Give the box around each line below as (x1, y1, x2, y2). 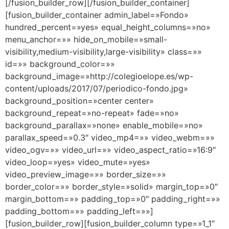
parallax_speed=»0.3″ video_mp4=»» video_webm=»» (5, 132, 215, 143)
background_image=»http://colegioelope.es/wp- (5, 71, 193, 82)
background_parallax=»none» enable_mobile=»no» (5, 120, 203, 131)
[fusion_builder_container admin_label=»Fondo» (5, 10, 189, 20)
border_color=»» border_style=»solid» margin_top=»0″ (5, 181, 218, 192)
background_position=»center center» (5, 96, 154, 106)
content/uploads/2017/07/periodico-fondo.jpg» (5, 83, 188, 94)
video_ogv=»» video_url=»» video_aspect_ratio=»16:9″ (5, 145, 216, 155)
